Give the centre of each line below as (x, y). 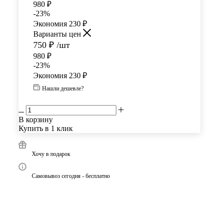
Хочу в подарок (51, 154)
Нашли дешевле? (63, 88)
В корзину (36, 119)
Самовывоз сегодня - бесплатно (71, 176)
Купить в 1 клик (46, 128)
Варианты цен (58, 34)
